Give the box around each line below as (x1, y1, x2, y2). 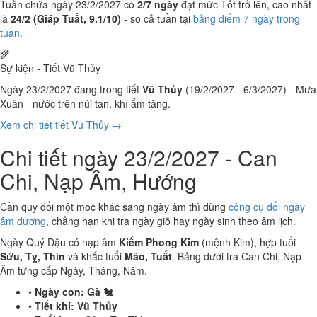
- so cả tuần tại (121, 11, 193, 25)
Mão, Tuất (125, 249, 172, 263)
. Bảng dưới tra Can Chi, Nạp (172, 249, 301, 263)
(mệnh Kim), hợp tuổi (199, 235, 296, 249)
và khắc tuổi (65, 249, 125, 263)
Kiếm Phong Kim (119, 235, 199, 249)
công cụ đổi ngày (229, 200, 305, 214)
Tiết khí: (35, 299, 74, 313)
